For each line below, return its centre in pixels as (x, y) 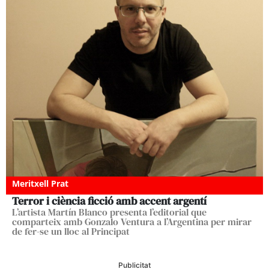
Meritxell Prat (40, 184)
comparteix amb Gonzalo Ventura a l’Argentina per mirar (132, 222)
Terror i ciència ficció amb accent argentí (109, 201)
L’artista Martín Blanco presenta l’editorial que (109, 212)
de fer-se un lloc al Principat (71, 231)
